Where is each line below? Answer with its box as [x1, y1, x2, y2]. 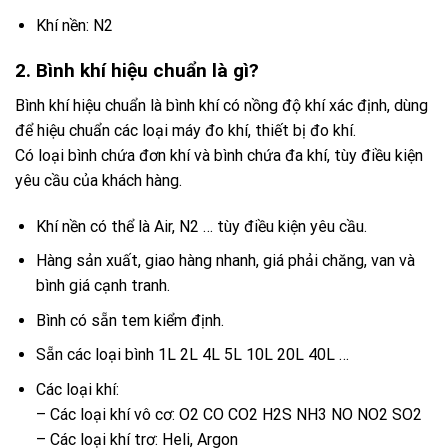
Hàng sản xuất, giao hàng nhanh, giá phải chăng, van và [35, 251, 415, 271]
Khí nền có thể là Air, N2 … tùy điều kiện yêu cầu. [35, 216, 367, 236]
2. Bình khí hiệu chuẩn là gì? [15, 59, 259, 83]
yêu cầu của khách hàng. [15, 170, 182, 190]
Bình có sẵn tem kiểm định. [35, 310, 224, 330]
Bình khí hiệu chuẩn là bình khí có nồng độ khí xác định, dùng [15, 95, 428, 115]
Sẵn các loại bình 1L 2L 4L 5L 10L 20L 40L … [35, 345, 349, 365]
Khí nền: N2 [35, 16, 113, 36]
